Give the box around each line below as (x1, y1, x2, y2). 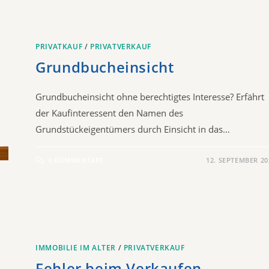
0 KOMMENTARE (47, 155, 104, 165)
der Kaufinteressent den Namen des (35, 106, 184, 119)
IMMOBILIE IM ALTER (35, 242, 116, 253)
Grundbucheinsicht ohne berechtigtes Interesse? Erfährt (35, 90, 265, 103)
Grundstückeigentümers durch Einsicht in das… (35, 122, 231, 135)
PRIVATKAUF (35, 41, 83, 52)
